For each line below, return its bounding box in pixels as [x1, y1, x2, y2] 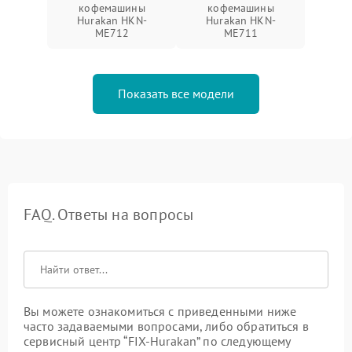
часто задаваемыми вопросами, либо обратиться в [24, 317, 309, 334]
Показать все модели [118, 85, 234, 101]
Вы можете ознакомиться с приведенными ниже [24, 302, 297, 319]
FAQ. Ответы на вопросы [24, 203, 194, 225]
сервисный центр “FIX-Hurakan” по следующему [24, 332, 291, 349]
